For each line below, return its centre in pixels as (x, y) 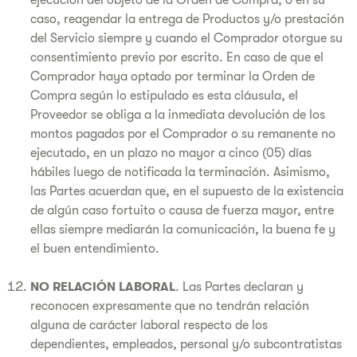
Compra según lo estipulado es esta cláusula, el (164, 96)
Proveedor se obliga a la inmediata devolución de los (178, 115)
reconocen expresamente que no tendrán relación (170, 306)
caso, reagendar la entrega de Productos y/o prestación (187, 19)
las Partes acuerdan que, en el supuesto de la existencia (187, 191)
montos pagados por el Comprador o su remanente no (183, 134)
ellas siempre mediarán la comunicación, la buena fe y (183, 229)
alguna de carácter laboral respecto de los (149, 325)
